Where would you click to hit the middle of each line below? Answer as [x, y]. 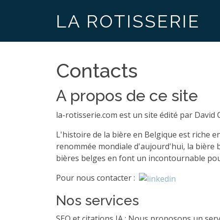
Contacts [97, 70]
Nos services [97, 200]
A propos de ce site [127, 96]
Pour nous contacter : [96, 178]
